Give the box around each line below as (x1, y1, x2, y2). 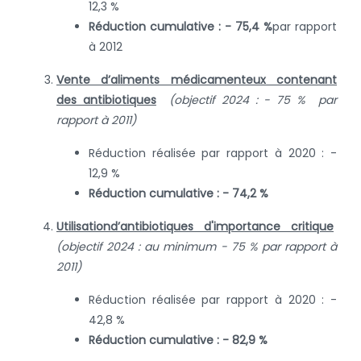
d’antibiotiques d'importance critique (110, 218, 334, 234)
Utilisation (56, 218, 110, 234)
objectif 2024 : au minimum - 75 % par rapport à (61, 238, 337, 255)
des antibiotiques (56, 91, 156, 108)
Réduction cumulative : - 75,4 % (89, 18, 272, 35)
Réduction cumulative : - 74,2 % (89, 185, 268, 201)
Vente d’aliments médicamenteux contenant (56, 71, 337, 88)
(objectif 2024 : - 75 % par (168, 91, 338, 108)
